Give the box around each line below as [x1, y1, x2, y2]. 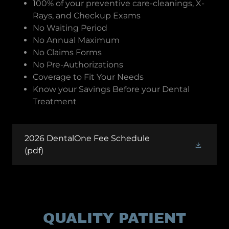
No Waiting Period [33, 23, 109, 33]
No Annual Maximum [33, 35, 122, 45]
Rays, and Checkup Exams [33, 11, 143, 21]
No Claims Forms [33, 48, 104, 58]
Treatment [33, 97, 79, 107]
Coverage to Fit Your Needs [33, 72, 146, 82]
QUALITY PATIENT [43, 210, 186, 226]
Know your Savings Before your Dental [33, 84, 190, 95]
